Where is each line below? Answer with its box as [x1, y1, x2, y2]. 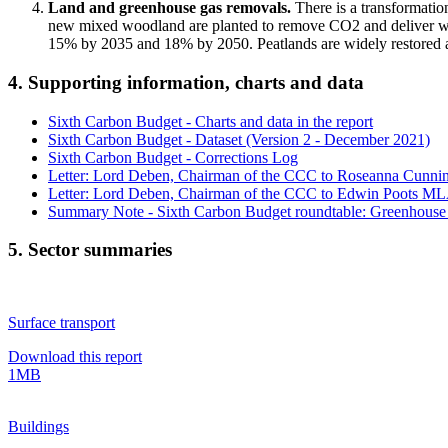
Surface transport [8, 313, 115, 331]
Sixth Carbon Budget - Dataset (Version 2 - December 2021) [48, 130, 430, 148]
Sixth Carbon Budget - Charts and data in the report [48, 112, 373, 130]
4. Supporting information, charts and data [8, 71, 364, 93]
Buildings [8, 417, 69, 435]
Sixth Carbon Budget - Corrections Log [48, 148, 298, 166]
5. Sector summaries [8, 239, 172, 261]
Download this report [8, 347, 142, 365]
